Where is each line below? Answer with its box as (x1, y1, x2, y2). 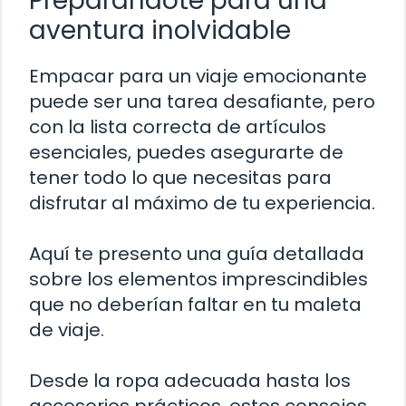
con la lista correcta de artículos (29, 113, 326, 140)
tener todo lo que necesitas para (29, 164, 332, 190)
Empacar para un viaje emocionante (29, 63, 367, 89)
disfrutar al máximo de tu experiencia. (29, 189, 375, 216)
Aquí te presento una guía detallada (29, 240, 364, 266)
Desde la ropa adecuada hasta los (29, 367, 351, 393)
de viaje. (29, 316, 104, 343)
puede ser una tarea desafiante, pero (29, 88, 375, 114)
